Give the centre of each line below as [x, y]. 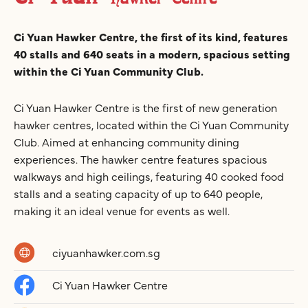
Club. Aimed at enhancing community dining [126, 141]
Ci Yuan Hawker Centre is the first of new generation [145, 107]
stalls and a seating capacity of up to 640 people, [138, 193]
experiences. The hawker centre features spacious [141, 158]
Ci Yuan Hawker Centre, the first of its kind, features [151, 36]
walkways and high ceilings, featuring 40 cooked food [149, 176]
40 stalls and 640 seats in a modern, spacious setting [152, 53]
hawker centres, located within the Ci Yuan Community [151, 124]
